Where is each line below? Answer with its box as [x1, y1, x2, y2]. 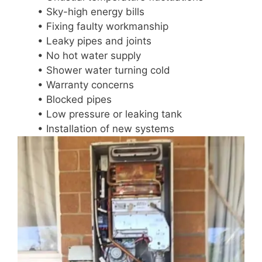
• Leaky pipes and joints [37, 35, 151, 47]
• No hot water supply [37, 49, 141, 61]
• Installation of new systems [37, 122, 174, 135]
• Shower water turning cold [37, 64, 170, 76]
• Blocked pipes [37, 93, 112, 105]
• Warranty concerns [37, 78, 134, 91]
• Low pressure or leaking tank [37, 108, 182, 120]
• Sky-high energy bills [37, 5, 144, 18]
